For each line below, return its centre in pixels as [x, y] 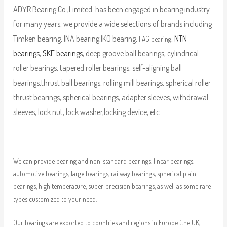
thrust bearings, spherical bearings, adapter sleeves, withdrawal [110, 98]
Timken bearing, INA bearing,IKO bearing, [76, 39]
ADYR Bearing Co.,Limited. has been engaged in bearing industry [111, 9]
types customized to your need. [55, 199]
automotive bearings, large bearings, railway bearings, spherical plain [104, 174]
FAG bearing [155, 39]
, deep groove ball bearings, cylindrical [140, 53]
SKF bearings [62, 53]
